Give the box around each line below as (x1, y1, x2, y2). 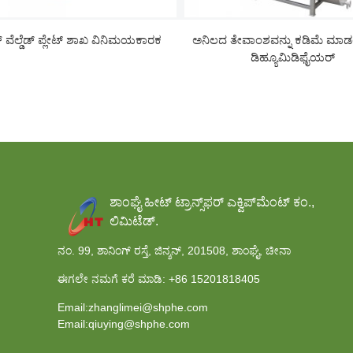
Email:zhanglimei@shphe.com (58, 301, 209, 314)
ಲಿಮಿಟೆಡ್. (110, 214, 159, 228)
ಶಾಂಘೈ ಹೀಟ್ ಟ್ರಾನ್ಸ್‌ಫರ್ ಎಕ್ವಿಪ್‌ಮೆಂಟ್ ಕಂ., (110, 195, 315, 209)
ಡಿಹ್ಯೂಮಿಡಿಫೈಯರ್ (251, 50, 335, 64)
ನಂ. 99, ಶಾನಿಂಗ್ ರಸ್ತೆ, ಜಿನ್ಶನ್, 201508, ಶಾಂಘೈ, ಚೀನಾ (58, 244, 292, 258)
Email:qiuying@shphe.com (58, 318, 191, 331)
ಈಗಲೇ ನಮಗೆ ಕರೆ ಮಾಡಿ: (58, 273, 166, 286)
